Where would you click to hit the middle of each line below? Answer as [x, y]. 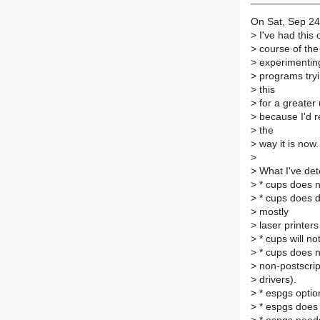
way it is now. [287, 144]
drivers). [276, 280]
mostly [272, 212]
